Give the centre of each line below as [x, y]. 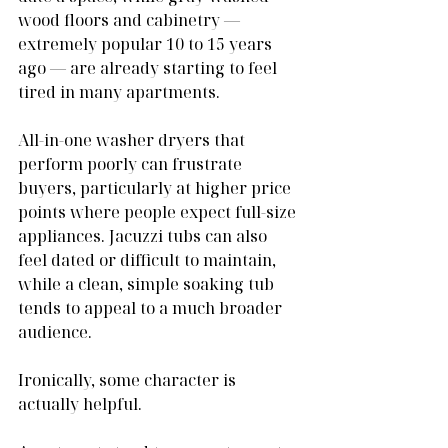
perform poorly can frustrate [132, 163]
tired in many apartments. [119, 91]
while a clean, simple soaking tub [148, 283]
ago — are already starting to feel [149, 67]
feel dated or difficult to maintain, [149, 259]
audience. [55, 331]
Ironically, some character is [129, 379]
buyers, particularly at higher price [156, 187]
